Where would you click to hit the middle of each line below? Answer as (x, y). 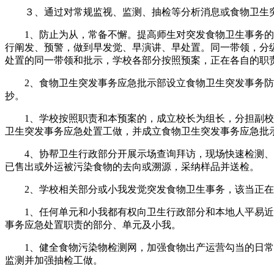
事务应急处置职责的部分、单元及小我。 (93, 224)
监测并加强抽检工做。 (54, 260)
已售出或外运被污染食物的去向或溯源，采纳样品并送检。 (132, 166)
